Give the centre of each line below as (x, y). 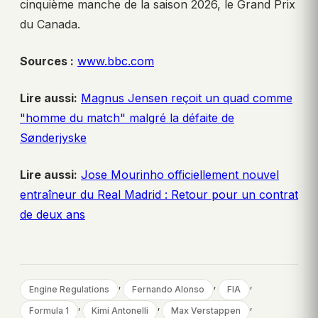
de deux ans (53, 215)
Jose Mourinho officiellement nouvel (180, 175)
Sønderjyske (53, 138)
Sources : (47, 61)
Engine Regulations (69, 290)
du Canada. (50, 24)
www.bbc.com (116, 61)
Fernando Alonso (168, 290)
